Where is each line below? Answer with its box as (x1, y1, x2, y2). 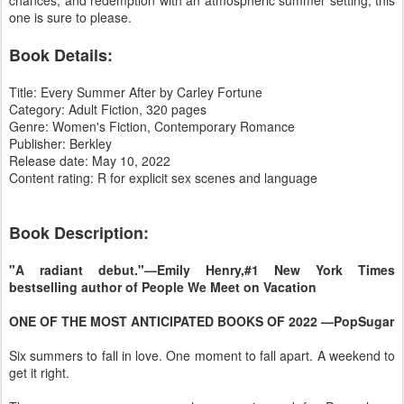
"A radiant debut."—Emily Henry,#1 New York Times (9, 260, 395, 279)
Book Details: (9, 42, 113, 67)
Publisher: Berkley (9, 133, 112, 152)
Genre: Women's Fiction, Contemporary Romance (9, 116, 295, 135)
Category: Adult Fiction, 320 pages (9, 99, 207, 118)
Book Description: (9, 220, 149, 244)
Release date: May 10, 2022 (9, 151, 170, 170)
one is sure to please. (9, 7, 132, 26)
